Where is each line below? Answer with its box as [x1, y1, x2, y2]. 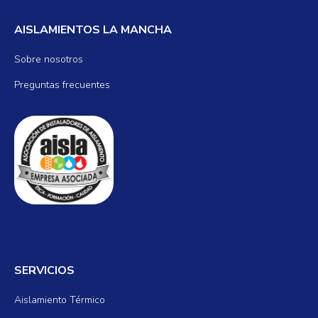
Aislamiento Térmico [14, 293, 105, 307]
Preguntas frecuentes [14, 78, 110, 92]
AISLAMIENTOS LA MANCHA [14, 22, 172, 38]
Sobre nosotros [14, 53, 83, 66]
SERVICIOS [14, 263, 75, 279]
